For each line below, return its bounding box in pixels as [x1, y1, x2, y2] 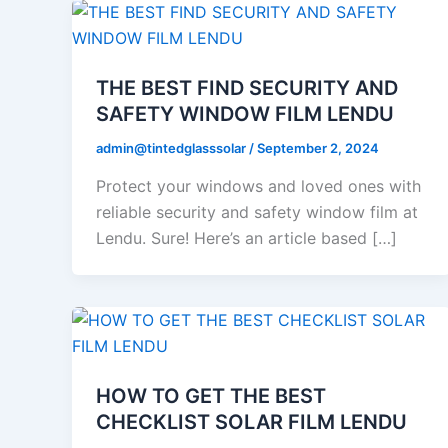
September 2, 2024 [257, 140, 379, 156]
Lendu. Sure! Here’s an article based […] [96, 227, 397, 248]
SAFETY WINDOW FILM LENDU [96, 102, 394, 126]
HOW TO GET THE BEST [96, 383, 326, 408]
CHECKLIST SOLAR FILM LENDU [96, 409, 407, 434]
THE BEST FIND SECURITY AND [96, 76, 398, 100]
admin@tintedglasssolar [96, 140, 249, 156]
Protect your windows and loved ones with [96, 175, 421, 196]
